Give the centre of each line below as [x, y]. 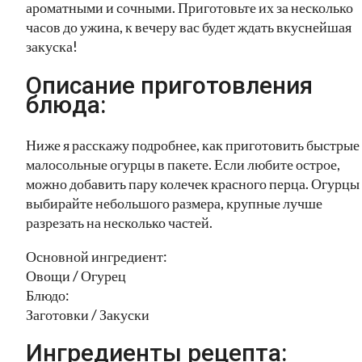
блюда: [66, 104]
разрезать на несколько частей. [119, 222]
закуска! [52, 46]
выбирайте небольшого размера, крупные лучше [174, 202]
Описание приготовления [169, 85]
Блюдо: [48, 295]
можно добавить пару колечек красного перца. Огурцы [193, 183]
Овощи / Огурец [76, 275]
